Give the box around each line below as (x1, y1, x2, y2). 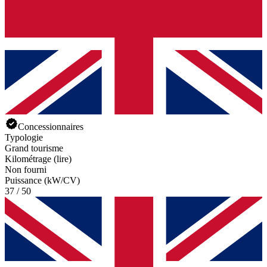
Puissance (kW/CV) (5, 175, 80, 185)
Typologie (5, 132, 43, 142)
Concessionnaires (18, 121, 83, 132)
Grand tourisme (5, 142, 63, 153)
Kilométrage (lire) (5, 153, 72, 164)
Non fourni (5, 164, 46, 175)
